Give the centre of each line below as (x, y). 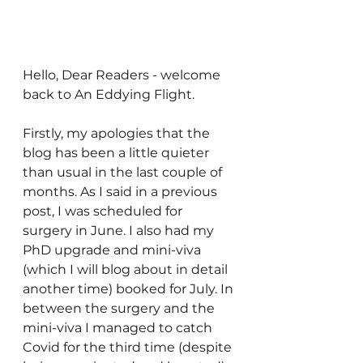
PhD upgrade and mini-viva (113, 250)
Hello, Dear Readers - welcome (123, 75)
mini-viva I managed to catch (119, 328)
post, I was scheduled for (104, 211)
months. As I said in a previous (122, 192)
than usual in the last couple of (124, 172)
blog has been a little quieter (117, 153)
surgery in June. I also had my (120, 231)
